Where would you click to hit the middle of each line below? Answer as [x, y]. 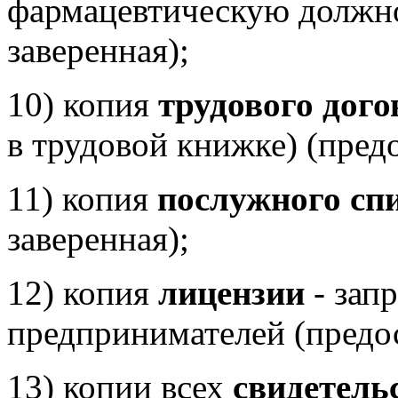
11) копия [82, 199]
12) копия [83, 293]
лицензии [231, 293]
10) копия [83, 104]
